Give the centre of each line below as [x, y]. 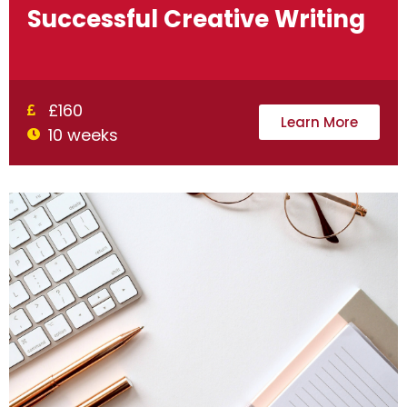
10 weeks [83, 134]
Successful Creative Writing [196, 19]
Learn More [319, 123]
